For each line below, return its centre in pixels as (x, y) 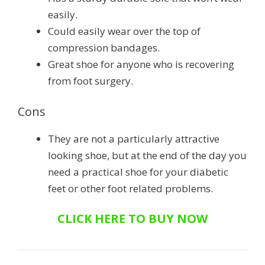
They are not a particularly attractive (134, 138)
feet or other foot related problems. (130, 188)
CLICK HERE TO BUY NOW (132, 219)
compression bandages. (104, 48)
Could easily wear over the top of (124, 31)
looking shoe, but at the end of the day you (147, 155)
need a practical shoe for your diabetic (138, 172)
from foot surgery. (91, 81)
